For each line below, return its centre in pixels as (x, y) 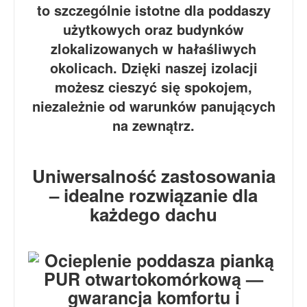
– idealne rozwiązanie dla (153, 195)
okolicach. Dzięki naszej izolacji (153, 67)
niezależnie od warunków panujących (153, 106)
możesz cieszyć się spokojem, (153, 86)
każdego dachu (153, 214)
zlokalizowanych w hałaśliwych (153, 48)
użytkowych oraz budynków (153, 29)
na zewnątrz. (153, 125)
